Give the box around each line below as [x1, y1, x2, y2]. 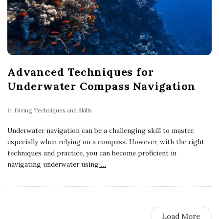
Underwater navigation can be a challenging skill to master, [7, 126, 195, 135]
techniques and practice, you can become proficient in [7, 148, 176, 157]
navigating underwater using [7, 159, 99, 169]
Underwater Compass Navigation [7, 79, 196, 93]
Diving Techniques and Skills [14, 106, 92, 114]
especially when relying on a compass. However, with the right [7, 137, 204, 146]
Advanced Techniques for [7, 65, 154, 79]
